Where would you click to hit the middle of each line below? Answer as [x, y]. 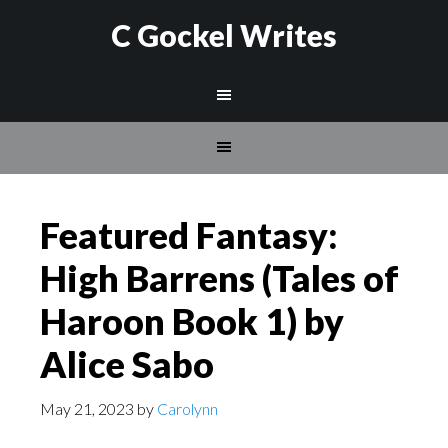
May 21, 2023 [87, 408]
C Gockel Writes [224, 35]
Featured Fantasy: [189, 235]
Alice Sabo [127, 364]
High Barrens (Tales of [219, 278]
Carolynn [187, 408]
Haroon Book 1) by [192, 321]
